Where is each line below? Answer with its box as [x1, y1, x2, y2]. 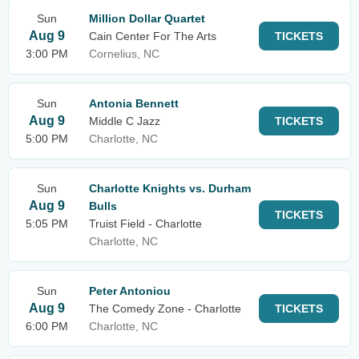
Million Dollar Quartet [89, 12, 205, 25]
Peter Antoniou [89, 284, 171, 297]
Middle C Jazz [89, 115, 160, 127]
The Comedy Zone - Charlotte [89, 302, 241, 315]
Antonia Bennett [89, 97, 179, 110]
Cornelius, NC [89, 47, 159, 60]
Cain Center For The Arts [89, 30, 216, 42]
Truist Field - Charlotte [89, 217, 202, 230]
